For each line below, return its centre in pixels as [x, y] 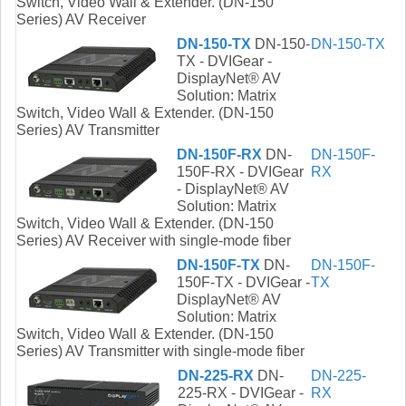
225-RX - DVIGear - [241, 393]
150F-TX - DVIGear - [243, 283]
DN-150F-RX [219, 155]
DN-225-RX [216, 376]
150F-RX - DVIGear [240, 172]
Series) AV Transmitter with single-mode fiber [160, 352]
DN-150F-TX [218, 266]
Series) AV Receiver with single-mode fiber [154, 241]
